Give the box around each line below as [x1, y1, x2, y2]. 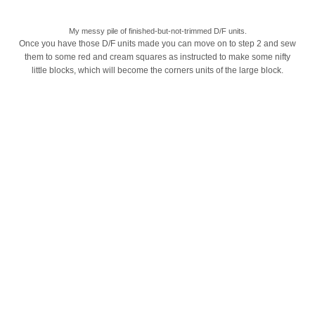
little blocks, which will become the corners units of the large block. [32, 65, 283, 75]
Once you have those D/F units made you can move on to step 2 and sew [19, 38, 296, 49]
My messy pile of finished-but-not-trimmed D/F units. [68, 26, 247, 35]
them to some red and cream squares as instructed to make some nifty [25, 51, 290, 62]
